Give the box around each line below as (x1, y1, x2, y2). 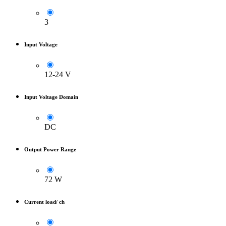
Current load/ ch (24, 199, 65, 205)
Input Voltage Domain (24, 94, 78, 100)
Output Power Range (24, 146, 76, 153)
